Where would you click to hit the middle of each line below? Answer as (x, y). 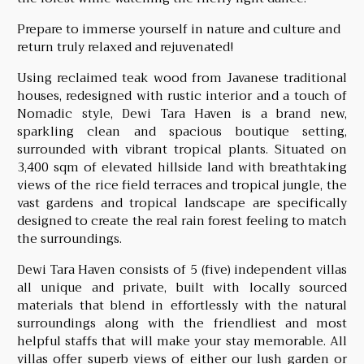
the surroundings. (69, 238)
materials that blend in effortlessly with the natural (182, 305)
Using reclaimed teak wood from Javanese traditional (182, 78)
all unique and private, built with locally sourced (182, 287)
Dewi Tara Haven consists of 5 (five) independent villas (182, 269)
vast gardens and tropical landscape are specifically (182, 203)
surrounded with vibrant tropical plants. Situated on (182, 149)
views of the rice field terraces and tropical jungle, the (182, 185)
